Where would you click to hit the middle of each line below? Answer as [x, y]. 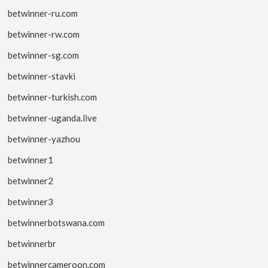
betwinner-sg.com [44, 55]
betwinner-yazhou [44, 138]
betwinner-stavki [42, 76]
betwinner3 [31, 201]
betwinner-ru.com [43, 13]
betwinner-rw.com [44, 34]
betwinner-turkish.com [53, 97]
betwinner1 [31, 159]
